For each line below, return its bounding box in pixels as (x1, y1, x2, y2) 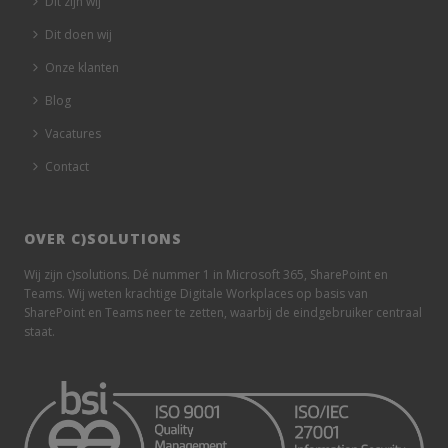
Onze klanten (45, 58, 120, 76)
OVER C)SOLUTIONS (24, 228, 183, 248)
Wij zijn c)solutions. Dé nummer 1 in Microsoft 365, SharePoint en (24, 265, 389, 283)
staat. (24, 322, 56, 340)
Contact (45, 157, 90, 175)
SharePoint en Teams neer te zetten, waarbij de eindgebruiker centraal (24, 303, 423, 321)
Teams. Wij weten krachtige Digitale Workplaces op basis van (24, 284, 369, 302)
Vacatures (45, 124, 102, 142)
